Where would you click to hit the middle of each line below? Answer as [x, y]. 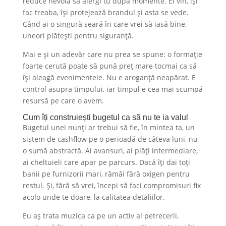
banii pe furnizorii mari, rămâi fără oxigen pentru [106, 174]
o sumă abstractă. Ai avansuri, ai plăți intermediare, [110, 150]
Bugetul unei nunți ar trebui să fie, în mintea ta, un [108, 127]
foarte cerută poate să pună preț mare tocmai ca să [109, 66]
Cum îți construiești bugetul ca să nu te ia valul [105, 117]
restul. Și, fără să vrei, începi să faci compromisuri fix [111, 185]
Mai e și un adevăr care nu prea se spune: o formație [112, 54]
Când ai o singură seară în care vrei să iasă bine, [104, 24]
